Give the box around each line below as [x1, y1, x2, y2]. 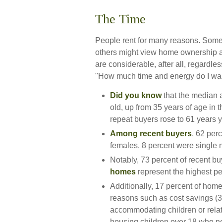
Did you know [110, 91, 162, 100]
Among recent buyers [110, 129, 192, 138]
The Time [95, 12, 146, 26]
